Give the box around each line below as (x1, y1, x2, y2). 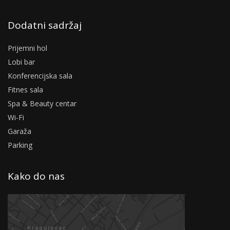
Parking (8, 140, 32, 150)
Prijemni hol (8, 43, 47, 53)
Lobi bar (8, 57, 35, 67)
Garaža (8, 126, 31, 137)
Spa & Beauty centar (8, 99, 76, 109)
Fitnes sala (8, 85, 43, 95)
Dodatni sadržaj (8, 18, 82, 32)
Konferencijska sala (8, 71, 72, 81)
